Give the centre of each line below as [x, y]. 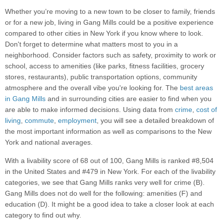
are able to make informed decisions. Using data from [90, 110]
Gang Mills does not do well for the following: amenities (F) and [104, 194]
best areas [196, 88]
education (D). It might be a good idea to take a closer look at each [110, 204]
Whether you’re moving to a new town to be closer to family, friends [110, 12]
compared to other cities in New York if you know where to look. [104, 33]
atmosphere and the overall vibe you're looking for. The [92, 88]
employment [77, 121]
